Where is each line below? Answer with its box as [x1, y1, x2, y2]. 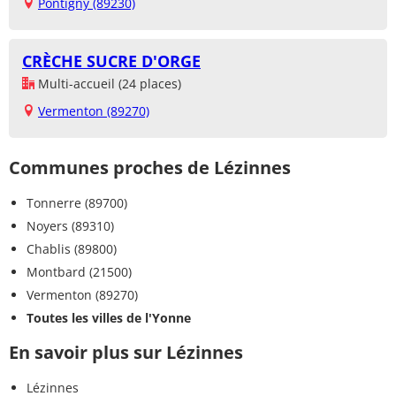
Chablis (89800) [27, 240, 117, 258]
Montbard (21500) [27, 263, 132, 281]
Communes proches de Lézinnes [9, 156, 291, 180]
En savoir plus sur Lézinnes [9, 340, 243, 365]
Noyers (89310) [27, 217, 114, 235]
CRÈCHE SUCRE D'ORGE [22, 50, 201, 72]
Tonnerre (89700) [27, 194, 127, 212]
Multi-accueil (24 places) [34, 75, 181, 93]
